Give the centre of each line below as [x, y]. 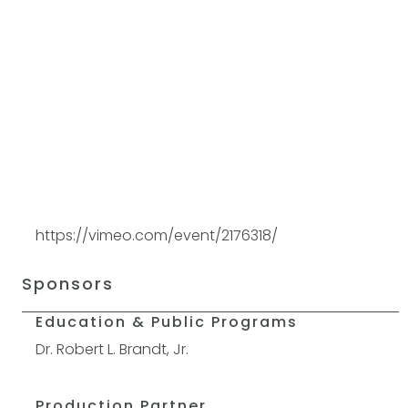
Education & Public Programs [167, 322]
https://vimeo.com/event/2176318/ [157, 235]
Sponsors [68, 284]
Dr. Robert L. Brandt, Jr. [112, 349]
